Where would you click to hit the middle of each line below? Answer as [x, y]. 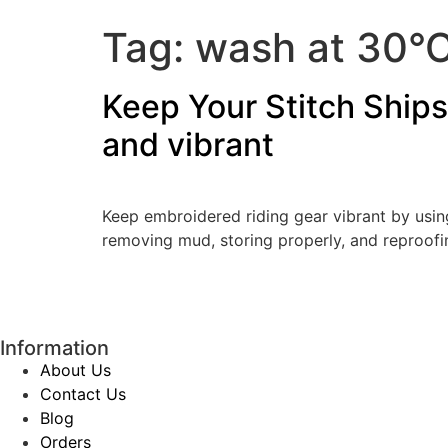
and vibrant [188, 144]
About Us [75, 370]
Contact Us [83, 394]
